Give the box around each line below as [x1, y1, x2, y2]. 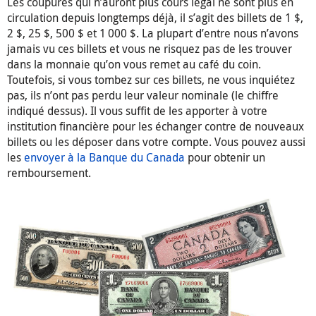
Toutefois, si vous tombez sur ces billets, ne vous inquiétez [7, 72, 295, 88]
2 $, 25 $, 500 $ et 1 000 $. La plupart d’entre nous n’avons [7, 25, 298, 42]
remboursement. [7, 165, 91, 181]
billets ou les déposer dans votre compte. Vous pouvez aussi [7, 134, 305, 150]
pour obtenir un [185, 150, 265, 166]
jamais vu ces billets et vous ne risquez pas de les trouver [7, 41, 292, 57]
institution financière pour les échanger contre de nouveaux [7, 119, 304, 135]
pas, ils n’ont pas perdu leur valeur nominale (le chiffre [7, 87, 279, 104]
